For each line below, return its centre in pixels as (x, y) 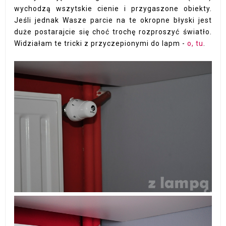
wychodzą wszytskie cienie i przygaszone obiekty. (113, 8)
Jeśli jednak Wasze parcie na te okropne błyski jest (113, 20)
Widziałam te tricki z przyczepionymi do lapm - (101, 43)
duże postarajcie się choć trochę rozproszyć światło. (113, 32)
